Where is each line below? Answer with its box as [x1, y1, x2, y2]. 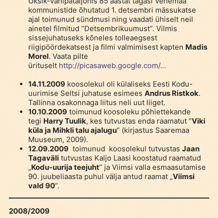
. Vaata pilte [48, 51, 88, 61]
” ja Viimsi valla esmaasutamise [99, 162, 206, 172]
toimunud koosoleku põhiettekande [67, 107, 191, 116]
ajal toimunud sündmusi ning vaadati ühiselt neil [28, 14, 193, 24]
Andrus [144, 88, 172, 98]
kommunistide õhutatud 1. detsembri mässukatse [28, 5, 196, 15]
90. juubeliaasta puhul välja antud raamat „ [28, 171, 173, 181]
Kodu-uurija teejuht [31, 162, 99, 172]
